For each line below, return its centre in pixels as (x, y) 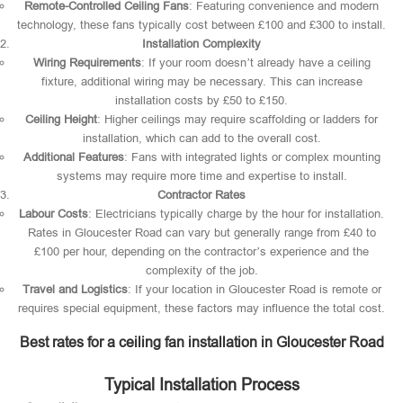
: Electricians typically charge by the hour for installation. (236, 214)
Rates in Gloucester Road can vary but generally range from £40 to (201, 233)
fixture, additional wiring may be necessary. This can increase (201, 81)
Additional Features (73, 157)
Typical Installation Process (201, 385)
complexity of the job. (201, 270)
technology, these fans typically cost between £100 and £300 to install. (201, 25)
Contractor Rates (201, 195)
